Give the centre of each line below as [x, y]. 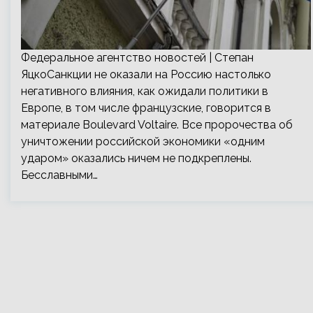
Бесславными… [59, 175]
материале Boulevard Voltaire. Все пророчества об [157, 125]
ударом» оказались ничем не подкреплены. [136, 158]
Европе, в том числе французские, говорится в [146, 108]
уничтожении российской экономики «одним [143, 141]
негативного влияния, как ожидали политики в [145, 91]
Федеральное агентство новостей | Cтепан [137, 58]
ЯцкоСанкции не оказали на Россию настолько [146, 74]
